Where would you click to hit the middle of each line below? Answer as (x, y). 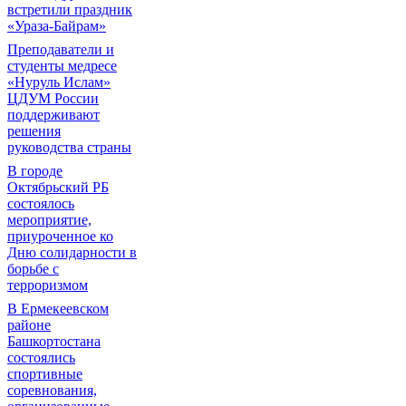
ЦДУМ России (53, 98)
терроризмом (48, 285)
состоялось (41, 203)
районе (29, 325)
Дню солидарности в (72, 252)
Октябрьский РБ (58, 187)
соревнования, (52, 390)
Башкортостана (54, 341)
